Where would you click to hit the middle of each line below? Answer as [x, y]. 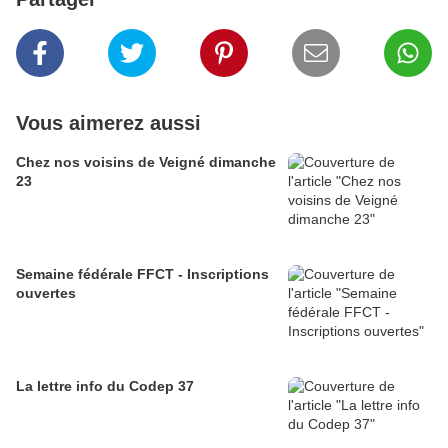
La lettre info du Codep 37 [105, 386]
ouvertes [46, 293]
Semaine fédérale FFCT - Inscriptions [142, 274]
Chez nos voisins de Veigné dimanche [146, 162]
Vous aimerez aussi [108, 123]
